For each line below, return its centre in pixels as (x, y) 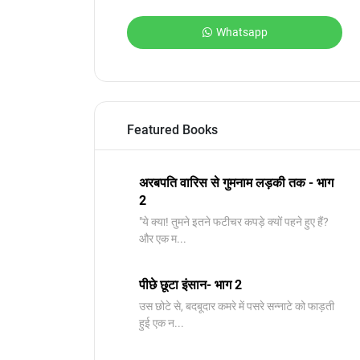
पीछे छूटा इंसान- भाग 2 (190, 285)
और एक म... (163, 239)
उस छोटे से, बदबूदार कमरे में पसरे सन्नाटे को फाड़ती (237, 306)
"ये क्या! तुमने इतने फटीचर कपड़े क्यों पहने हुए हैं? (234, 222)
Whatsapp (241, 32)
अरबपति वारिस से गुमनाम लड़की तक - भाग (236, 183)
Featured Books (172, 130)
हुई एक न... (162, 323)
